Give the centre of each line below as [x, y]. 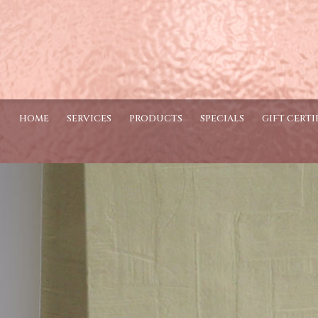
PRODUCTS [155, 119]
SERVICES [89, 119]
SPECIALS [222, 119]
